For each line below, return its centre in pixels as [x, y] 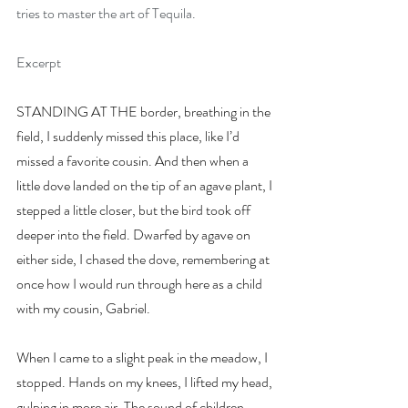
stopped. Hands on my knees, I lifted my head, [146, 382]
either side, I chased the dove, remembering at [144, 259]
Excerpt [39, 62]
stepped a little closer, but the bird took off [135, 210]
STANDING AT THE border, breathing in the [145, 112]
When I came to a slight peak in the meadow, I [143, 357]
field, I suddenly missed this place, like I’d [129, 136]
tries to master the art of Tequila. [106, 13]
